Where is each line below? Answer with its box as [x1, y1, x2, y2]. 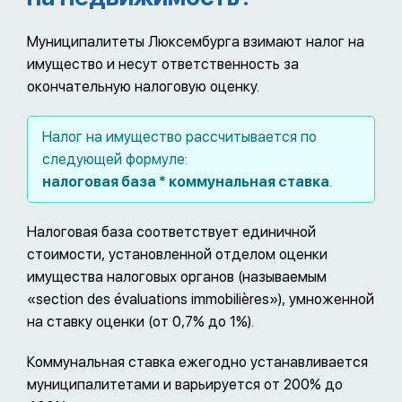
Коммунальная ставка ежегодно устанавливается [27, 353, 368, 371]
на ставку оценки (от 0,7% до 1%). [27, 312, 254, 330]
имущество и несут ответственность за [27, 55, 299, 73]
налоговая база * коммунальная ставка [42, 172, 329, 190]
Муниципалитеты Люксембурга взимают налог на [27, 32, 364, 50]
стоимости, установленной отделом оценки [27, 245, 328, 263]
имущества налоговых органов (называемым [27, 267, 327, 285]
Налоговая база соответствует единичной [27, 223, 316, 240]
